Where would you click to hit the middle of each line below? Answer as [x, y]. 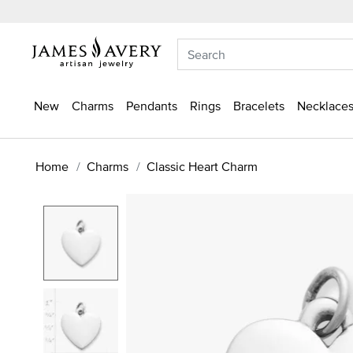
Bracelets [259, 106]
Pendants [152, 106]
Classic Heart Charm [202, 166]
